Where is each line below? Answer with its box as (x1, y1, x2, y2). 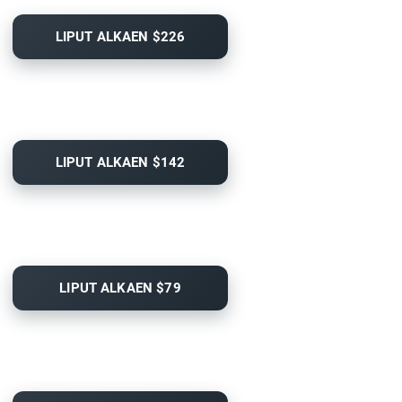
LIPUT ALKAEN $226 (55, 29, 186, 46)
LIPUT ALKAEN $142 (55, 154, 186, 171)
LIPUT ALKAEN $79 (59, 280, 181, 297)
